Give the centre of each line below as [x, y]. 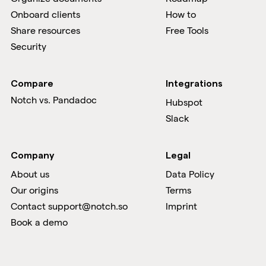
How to [181, 15]
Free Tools [187, 31]
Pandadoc [75, 100]
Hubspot [184, 102]
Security [28, 47]
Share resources [45, 31]
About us [30, 174]
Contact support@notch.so [69, 206]
